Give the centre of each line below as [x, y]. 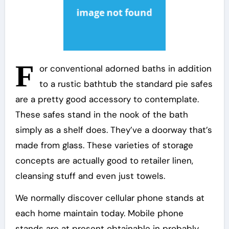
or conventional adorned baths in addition [125, 68]
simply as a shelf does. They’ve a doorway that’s [113, 130]
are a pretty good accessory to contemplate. [107, 99]
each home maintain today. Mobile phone [99, 213]
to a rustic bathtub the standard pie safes [126, 84]
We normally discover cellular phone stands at [110, 198]
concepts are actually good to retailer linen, [104, 161]
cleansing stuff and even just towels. [90, 176]
